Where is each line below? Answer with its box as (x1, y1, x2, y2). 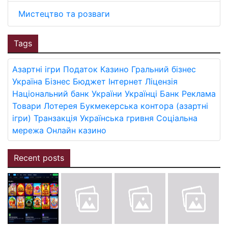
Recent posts (14, 152, 64, 163)
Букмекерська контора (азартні (80, 100, 208, 111)
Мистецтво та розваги (18, 8, 110, 19)
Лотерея (44, 100, 77, 111)
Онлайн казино (46, 125, 106, 135)
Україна (12, 76, 42, 87)
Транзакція (34, 112, 77, 123)
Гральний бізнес (131, 64, 196, 74)
